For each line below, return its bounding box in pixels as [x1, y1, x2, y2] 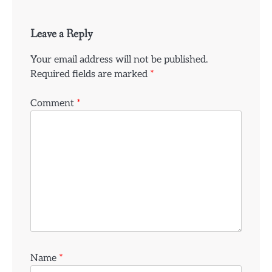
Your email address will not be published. [30, 53, 208, 66]
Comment [30, 97, 76, 109]
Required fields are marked [30, 67, 150, 80]
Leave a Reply [30, 26, 93, 41]
